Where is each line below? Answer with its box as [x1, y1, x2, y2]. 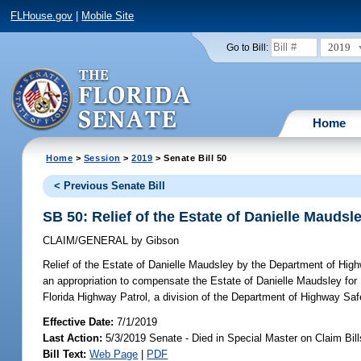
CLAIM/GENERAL [43, 234, 132, 247]
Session [83, 152, 121, 163]
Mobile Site [81, 10, 135, 23]
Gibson [143, 234, 180, 247]
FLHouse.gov [10, 10, 73, 23]
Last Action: [43, 331, 103, 344]
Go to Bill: [226, 42, 268, 52]
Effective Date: [43, 315, 118, 328]
